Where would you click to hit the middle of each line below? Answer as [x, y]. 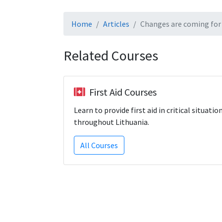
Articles [116, 24]
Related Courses [111, 55]
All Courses [99, 145]
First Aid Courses [123, 92]
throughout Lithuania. [111, 122]
